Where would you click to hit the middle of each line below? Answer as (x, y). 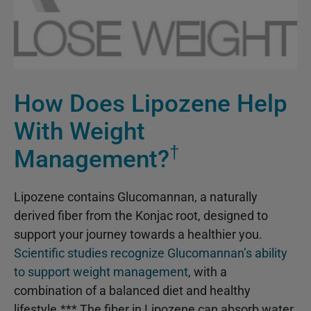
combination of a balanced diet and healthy (132, 291)
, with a (208, 272)
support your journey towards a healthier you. (138, 235)
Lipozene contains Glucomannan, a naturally (136, 197)
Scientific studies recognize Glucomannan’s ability (151, 253)
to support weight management (101, 272)
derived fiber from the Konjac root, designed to (141, 216)
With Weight (79, 132)
